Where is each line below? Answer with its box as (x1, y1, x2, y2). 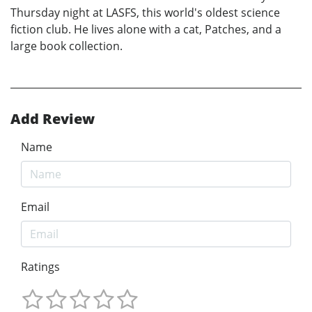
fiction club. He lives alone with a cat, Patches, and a (10, 21, 281, 37)
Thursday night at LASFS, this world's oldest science (10, 4, 280, 20)
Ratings (21, 258, 60, 274)
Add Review (10, 109, 95, 128)
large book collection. (10, 38, 123, 54)
